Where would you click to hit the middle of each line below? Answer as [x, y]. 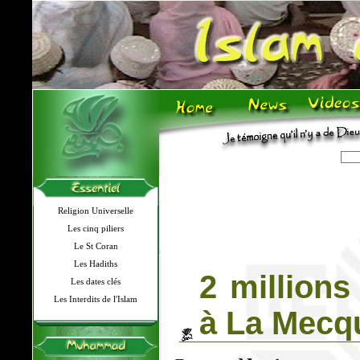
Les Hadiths [96, 264]
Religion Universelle [96, 211]
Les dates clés [96, 281]
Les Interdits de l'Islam [96, 299]
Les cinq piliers [96, 228]
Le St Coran [96, 246]
